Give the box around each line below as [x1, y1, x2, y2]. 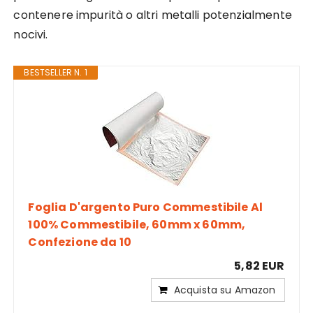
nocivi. [13, 26, 48, 43]
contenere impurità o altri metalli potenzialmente [13, 6, 292, 23]
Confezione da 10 [28, 233, 131, 250]
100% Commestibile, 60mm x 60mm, [28, 216, 246, 233]
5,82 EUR [234, 257, 285, 274]
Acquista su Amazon [173, 282, 276, 297]
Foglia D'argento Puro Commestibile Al [28, 198, 263, 215]
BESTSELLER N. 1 [24, 66, 87, 78]
